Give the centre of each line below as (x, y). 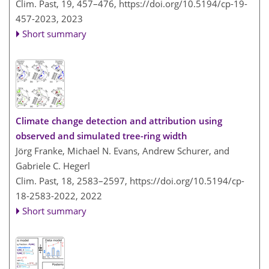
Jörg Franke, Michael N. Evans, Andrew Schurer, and (122, 150)
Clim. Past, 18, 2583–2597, (73, 180)
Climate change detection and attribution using (119, 120)
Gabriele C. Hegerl (53, 165)
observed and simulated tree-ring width (101, 135)
